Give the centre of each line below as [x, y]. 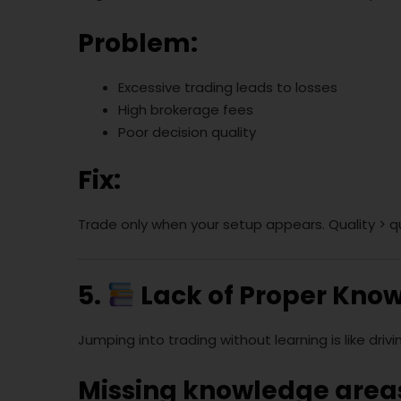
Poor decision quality [187, 132]
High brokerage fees [186, 110]
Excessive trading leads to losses [228, 88]
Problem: [138, 44]
